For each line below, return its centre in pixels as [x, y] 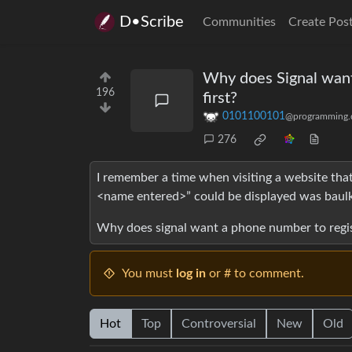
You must [149, 274]
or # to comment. [255, 274]
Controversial [219, 324]
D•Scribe [152, 22]
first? [220, 98]
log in [191, 274]
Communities [239, 22]
